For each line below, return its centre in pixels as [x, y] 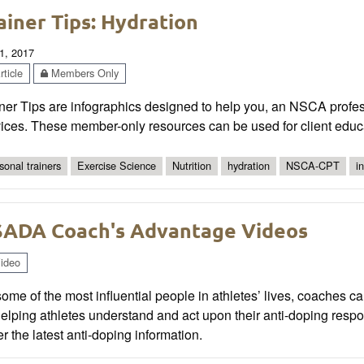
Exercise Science [117, 166]
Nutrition [192, 166]
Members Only [83, 73]
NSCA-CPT [313, 166]
